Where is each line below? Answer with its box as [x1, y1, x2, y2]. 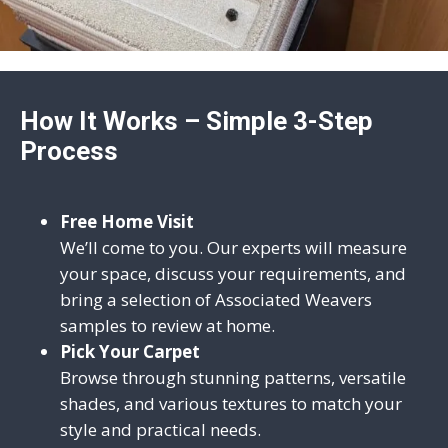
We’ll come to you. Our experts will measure [60, 235, 407, 259]
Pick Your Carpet [60, 339, 200, 363]
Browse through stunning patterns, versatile [60, 365, 406, 389]
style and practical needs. [60, 417, 261, 441]
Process [20, 135, 118, 166]
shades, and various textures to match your [60, 391, 402, 415]
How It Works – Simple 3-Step [20, 105, 373, 136]
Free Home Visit [60, 209, 194, 233]
